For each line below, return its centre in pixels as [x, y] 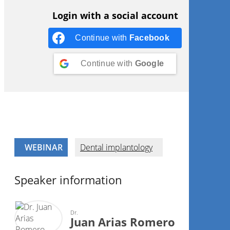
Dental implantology [116, 147]
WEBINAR [44, 147]
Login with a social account [115, 15]
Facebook [149, 38]
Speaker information [68, 180]
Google [149, 63]
